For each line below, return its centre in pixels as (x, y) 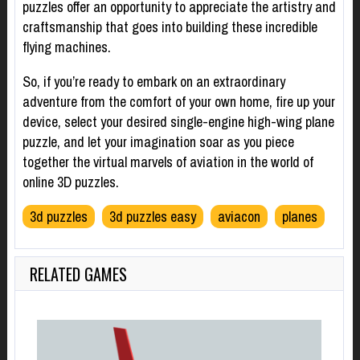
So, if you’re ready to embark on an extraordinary (153, 82)
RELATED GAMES (78, 274)
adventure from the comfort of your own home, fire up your (178, 102)
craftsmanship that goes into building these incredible (170, 27)
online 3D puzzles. (70, 182)
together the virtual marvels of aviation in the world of (168, 162)
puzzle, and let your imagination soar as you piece (158, 142)
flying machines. (66, 47)
